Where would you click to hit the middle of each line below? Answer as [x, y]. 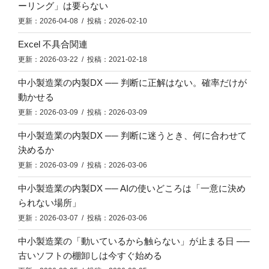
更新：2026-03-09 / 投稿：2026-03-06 [83, 165]
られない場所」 [50, 203]
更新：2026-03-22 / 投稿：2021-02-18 [83, 60]
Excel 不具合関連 [53, 44]
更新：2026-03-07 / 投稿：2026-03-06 [83, 218]
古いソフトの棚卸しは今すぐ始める [90, 256]
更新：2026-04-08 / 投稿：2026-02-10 [83, 21]
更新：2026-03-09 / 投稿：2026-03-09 [83, 113]
